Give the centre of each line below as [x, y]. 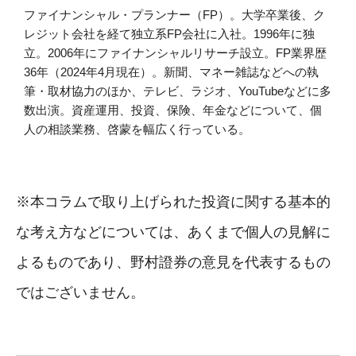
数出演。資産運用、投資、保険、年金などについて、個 [173, 110]
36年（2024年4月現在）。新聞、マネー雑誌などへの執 [171, 72]
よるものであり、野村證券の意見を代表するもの [173, 263]
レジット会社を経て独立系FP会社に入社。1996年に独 [169, 34]
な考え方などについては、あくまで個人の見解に [173, 232]
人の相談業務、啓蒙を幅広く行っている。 [137, 130]
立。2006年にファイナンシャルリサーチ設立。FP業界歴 [175, 53]
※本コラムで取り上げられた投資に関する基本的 [173, 202]
